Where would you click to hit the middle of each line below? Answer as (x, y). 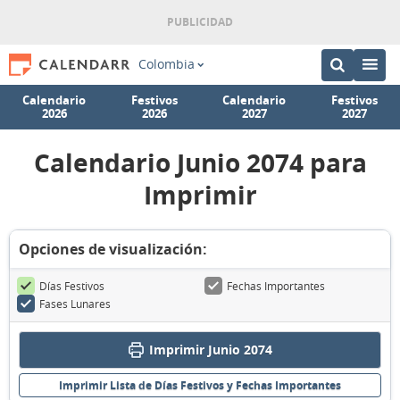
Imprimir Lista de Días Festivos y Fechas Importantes (200, 385)
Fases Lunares (75, 304)
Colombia (166, 64)
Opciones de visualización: (113, 249)
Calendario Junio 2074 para (200, 163)
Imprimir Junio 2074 (210, 350)
